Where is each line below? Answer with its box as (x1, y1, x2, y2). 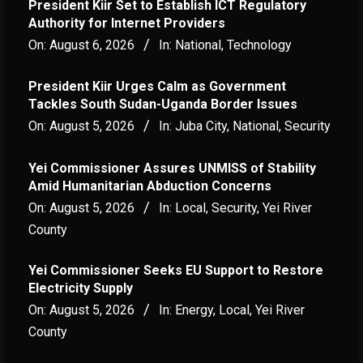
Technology (227, 36, 292, 53)
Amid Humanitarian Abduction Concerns (28, 177, 271, 194)
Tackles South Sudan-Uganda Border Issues (28, 96, 297, 113)
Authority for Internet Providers (28, 15, 225, 31)
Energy (175, 301, 213, 318)
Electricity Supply (28, 280, 133, 296)
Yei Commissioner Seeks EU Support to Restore (28, 262, 323, 278)
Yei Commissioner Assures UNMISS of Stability (28, 160, 316, 176)
